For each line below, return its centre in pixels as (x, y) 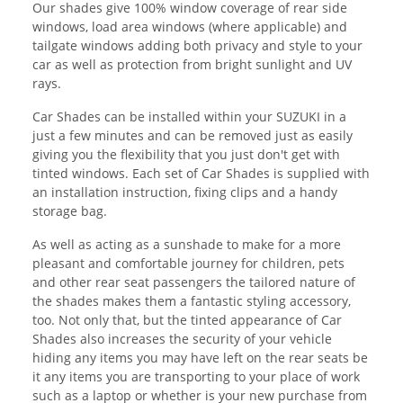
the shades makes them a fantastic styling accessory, (192, 301)
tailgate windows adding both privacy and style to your (197, 46)
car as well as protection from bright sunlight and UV (192, 65)
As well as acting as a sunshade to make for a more (187, 245)
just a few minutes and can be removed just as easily (193, 136)
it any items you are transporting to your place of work (196, 377)
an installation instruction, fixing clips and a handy (185, 193)
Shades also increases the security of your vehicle (182, 339)
